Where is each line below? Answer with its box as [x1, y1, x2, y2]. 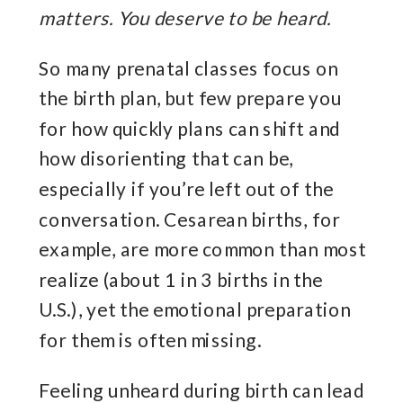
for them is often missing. [39, 328, 262, 352]
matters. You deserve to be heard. [39, 5, 331, 30]
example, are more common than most [39, 237, 367, 261]
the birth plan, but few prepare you [39, 86, 342, 110]
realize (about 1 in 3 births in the [39, 268, 323, 291]
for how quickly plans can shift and [39, 117, 341, 140]
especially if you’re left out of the [39, 177, 334, 201]
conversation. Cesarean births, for [39, 207, 340, 231]
